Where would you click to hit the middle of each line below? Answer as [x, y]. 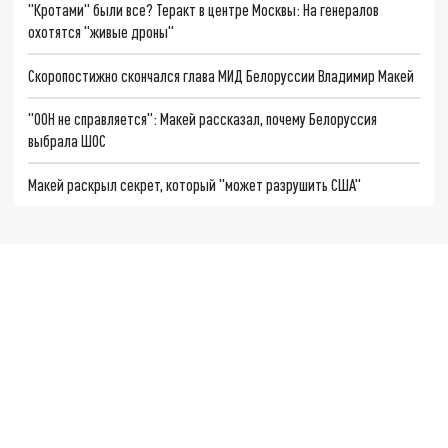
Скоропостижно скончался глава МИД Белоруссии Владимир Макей [221, 75]
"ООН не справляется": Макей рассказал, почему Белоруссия [203, 119]
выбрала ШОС [67, 141]
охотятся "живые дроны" [101, 31]
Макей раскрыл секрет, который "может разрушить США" [195, 185]
